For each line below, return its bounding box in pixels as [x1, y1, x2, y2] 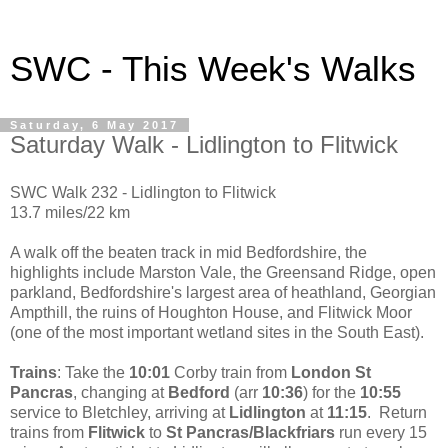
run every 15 [335, 423, 427, 441]
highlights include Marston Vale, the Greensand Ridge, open [10, 263, 436, 281]
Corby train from [174, 363, 291, 381]
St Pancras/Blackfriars [166, 423, 335, 441]
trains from [10, 423, 88, 441]
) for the [303, 383, 360, 401]
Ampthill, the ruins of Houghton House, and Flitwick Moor [10, 303, 412, 321]
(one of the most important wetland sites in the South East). [10, 323, 424, 341]
